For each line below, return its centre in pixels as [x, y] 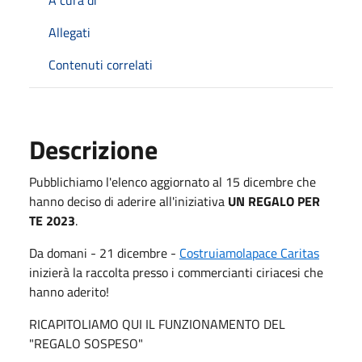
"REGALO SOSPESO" [86, 344]
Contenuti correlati [101, 65]
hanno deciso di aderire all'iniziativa [128, 202]
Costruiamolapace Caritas [249, 253]
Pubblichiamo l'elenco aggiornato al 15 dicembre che [173, 182]
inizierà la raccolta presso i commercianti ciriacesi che [176, 273]
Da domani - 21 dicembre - [104, 253]
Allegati [69, 33]
